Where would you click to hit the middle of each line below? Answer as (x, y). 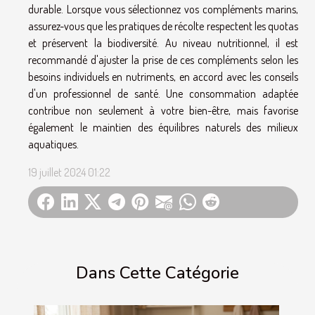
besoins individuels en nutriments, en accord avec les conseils (163, 76)
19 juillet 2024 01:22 (69, 172)
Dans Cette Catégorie (157, 273)
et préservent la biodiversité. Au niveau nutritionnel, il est (163, 43)
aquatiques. (53, 144)
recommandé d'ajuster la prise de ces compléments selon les (163, 59)
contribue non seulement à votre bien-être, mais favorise (163, 110)
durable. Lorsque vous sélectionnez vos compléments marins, (163, 9)
